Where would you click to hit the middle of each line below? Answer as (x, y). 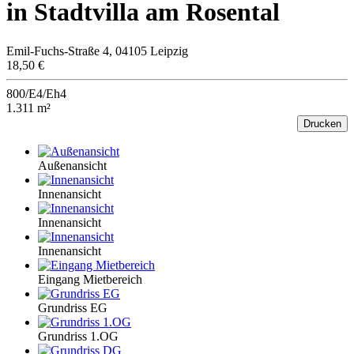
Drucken (322, 123)
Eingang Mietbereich (90, 279)
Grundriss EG (73, 307)
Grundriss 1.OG (78, 336)
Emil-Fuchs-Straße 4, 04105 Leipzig (97, 51)
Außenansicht (72, 165)
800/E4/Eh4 (36, 93)
